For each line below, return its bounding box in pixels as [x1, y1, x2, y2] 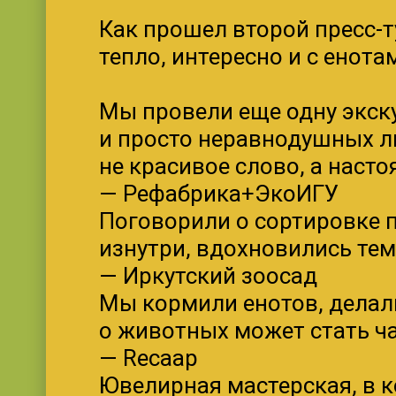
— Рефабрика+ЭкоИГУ [99, 180, 339, 207]
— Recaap [99, 345, 198, 371]
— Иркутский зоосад [99, 263, 317, 289]
